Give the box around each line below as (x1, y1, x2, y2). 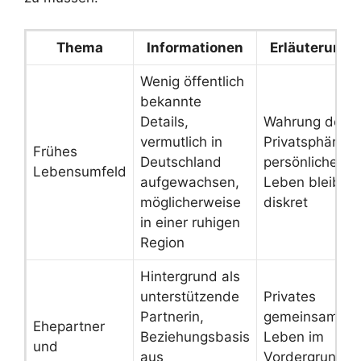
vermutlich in (140, 133, 222, 150)
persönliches (263, 153, 345, 170)
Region (140, 234, 185, 251)
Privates (263, 288, 316, 305)
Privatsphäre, (263, 133, 349, 150)
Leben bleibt (263, 173, 346, 190)
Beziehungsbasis (140, 328, 250, 345)
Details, (140, 113, 189, 130)
